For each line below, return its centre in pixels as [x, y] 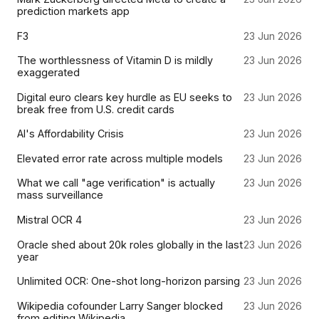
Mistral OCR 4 [49, 220]
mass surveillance [60, 195]
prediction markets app [73, 11]
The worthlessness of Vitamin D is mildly [115, 61]
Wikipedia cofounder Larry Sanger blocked [120, 305]
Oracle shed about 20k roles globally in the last [130, 244]
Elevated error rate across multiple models [120, 158]
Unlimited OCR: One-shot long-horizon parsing [129, 281]
